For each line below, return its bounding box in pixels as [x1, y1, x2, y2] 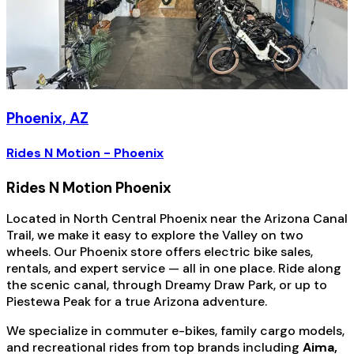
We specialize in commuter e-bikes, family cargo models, [6, 322, 345, 340]
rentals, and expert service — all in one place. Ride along [6, 260, 341, 277]
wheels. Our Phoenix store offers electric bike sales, [6, 243, 313, 261]
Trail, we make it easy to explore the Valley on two [6, 227, 303, 244]
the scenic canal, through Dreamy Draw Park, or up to [6, 277, 327, 294]
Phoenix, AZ [6, 107, 88, 128]
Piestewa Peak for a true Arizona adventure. [6, 293, 267, 311]
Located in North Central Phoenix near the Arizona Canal [6, 210, 348, 228]
